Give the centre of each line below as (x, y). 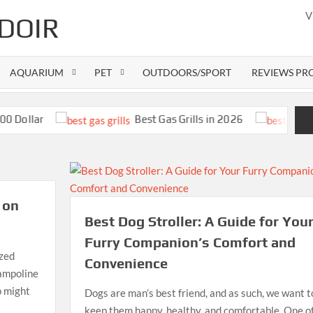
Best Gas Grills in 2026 (155, 119)
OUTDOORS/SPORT (187, 72)
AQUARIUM (37, 72)
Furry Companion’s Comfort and (190, 242)
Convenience (126, 263)
